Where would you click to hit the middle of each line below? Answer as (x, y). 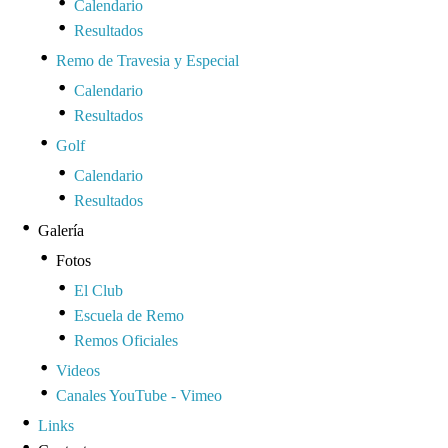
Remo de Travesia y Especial (147, 60)
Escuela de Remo (129, 315)
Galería (61, 230)
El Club (98, 290)
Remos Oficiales (126, 340)
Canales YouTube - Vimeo (139, 395)
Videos (78, 370)
